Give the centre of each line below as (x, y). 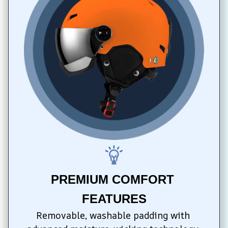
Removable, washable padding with (113, 216)
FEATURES (114, 199)
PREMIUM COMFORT (112, 180)
